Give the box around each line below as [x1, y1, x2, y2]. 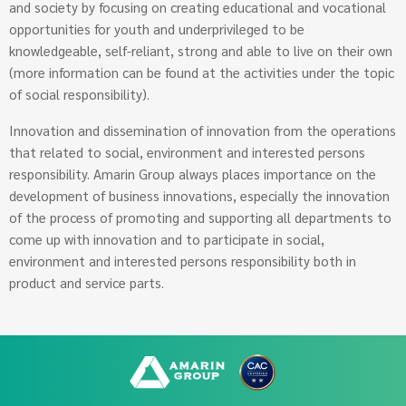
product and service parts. [9, 274, 164, 292]
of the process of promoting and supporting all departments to [9, 208, 391, 227]
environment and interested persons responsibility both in [9, 252, 356, 270]
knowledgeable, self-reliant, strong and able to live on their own [9, 42, 392, 60]
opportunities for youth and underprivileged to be [9, 20, 304, 38]
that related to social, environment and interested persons [9, 143, 365, 161]
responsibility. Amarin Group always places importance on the [9, 165, 376, 183]
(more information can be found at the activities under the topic [9, 63, 394, 82]
